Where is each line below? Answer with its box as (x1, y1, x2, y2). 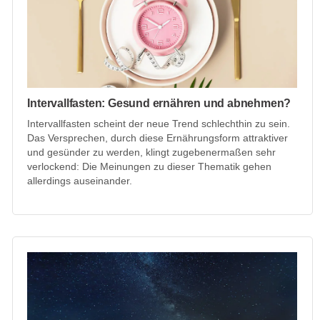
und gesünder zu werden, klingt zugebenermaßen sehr (27, 146, 276, 158)
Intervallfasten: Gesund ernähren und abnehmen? (27, 96, 291, 109)
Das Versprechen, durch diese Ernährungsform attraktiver (27, 131, 289, 144)
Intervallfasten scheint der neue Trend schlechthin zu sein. (27, 117, 291, 129)
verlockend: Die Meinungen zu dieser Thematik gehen (27, 160, 272, 172)
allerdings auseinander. (27, 174, 133, 186)
